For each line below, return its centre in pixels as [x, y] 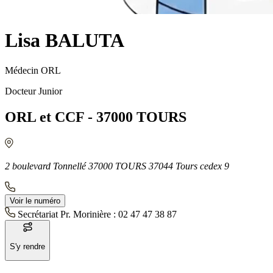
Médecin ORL [33, 70]
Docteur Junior [34, 91]
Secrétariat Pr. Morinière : [68, 214]
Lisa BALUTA [65, 41]
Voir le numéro [35, 200]
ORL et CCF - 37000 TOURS [96, 117]
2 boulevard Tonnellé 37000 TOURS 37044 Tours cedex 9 [117, 166]
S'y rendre [27, 246]
